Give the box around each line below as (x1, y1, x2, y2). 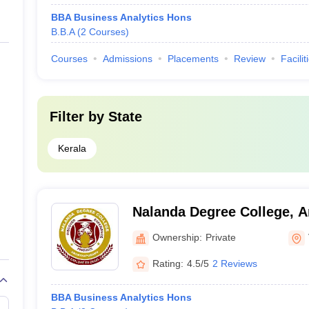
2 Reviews (212, 257, 257, 269)
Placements (167, 53, 219, 64)
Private (205, 231, 236, 243)
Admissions (102, 53, 152, 64)
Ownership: (152, 231, 202, 243)
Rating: (152, 257, 183, 269)
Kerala (57, 143, 86, 154)
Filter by (49, 109, 108, 124)
